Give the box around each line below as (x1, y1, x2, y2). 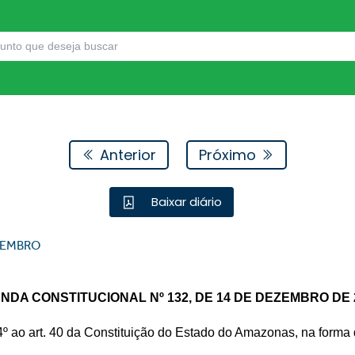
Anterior (95, 144, 156, 165)
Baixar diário (148, 193, 223, 211)
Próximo (198, 144, 260, 165)
